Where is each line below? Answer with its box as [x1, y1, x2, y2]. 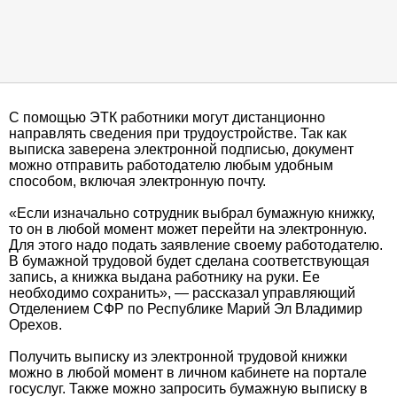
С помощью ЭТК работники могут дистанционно [9, 110, 325, 125]
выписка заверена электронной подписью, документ [9, 142, 354, 157]
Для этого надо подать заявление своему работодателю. [9, 237, 383, 253]
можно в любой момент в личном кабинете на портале [9, 365, 367, 380]
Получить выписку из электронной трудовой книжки [9, 349, 347, 364]
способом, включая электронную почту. [9, 174, 266, 189]
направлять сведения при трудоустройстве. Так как [9, 126, 346, 141]
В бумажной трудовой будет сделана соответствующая [9, 253, 370, 269]
